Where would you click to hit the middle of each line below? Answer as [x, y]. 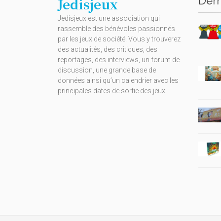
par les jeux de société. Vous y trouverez [119, 39]
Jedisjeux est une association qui [109, 18]
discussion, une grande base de [107, 70]
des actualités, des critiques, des [108, 50]
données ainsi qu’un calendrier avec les [118, 81]
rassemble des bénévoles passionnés [116, 29]
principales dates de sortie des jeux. [112, 91]
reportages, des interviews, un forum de [119, 60]
